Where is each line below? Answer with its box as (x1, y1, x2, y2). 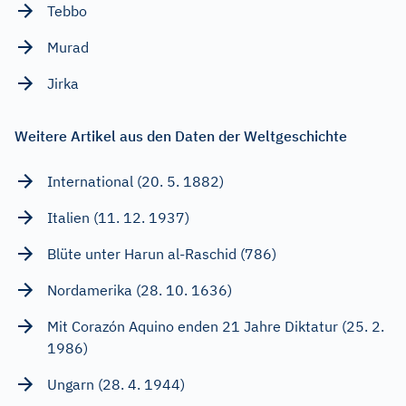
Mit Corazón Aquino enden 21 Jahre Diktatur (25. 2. (47, 316, 384, 335)
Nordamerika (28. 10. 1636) (47, 280, 232, 299)
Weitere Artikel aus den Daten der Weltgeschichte (14, 126, 347, 145)
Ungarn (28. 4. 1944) (47, 374, 185, 393)
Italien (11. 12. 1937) (47, 208, 189, 227)
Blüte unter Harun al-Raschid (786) (47, 244, 276, 263)
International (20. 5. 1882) (47, 171, 224, 190)
